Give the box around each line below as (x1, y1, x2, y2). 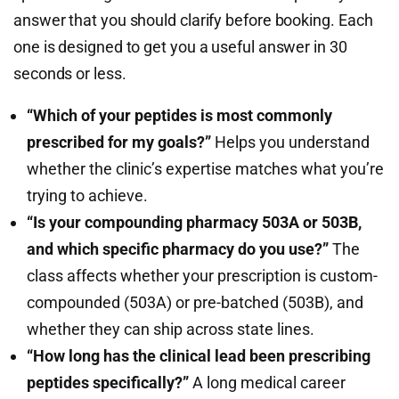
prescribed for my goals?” (27, 133, 211, 151)
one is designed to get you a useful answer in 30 (13, 37, 347, 56)
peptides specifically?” (27, 373, 189, 392)
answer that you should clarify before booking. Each (13, 11, 373, 29)
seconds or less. (13, 64, 126, 83)
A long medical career (189, 373, 346, 392)
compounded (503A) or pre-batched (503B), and (27, 293, 363, 312)
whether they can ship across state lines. (27, 320, 314, 338)
